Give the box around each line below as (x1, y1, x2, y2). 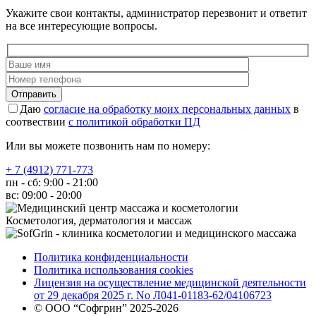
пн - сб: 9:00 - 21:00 (6, 176, 98, 189)
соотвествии (6, 116, 68, 128)
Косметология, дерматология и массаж (6, 214, 192, 227)
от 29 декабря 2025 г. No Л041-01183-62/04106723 (34, 289, 272, 302)
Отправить (11, 89, 56, 100)
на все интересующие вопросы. (6, 19, 157, 32)
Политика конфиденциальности (34, 251, 188, 264)
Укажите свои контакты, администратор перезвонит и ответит (6, 6, 307, 19)
